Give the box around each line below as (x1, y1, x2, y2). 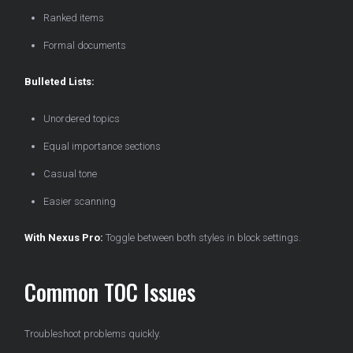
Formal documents (43, 39, 126, 52)
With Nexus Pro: (24, 232, 103, 244)
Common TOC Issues (24, 276, 195, 309)
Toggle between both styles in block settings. (103, 232, 301, 244)
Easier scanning (43, 195, 116, 208)
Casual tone (43, 168, 97, 180)
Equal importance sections (43, 140, 161, 153)
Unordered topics (43, 113, 120, 125)
